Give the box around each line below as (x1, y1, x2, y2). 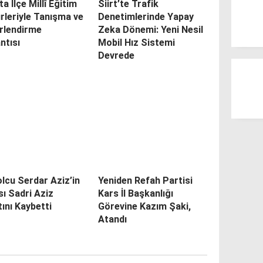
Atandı (97, 214, 127, 225)
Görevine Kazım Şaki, (97, 201, 191, 213)
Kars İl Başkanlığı (97, 188, 173, 200)
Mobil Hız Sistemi (97, 37, 175, 49)
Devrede (97, 50, 134, 62)
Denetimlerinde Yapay (97, 11, 194, 23)
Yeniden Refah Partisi (97, 175, 193, 187)
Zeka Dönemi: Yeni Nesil (97, 24, 203, 36)
